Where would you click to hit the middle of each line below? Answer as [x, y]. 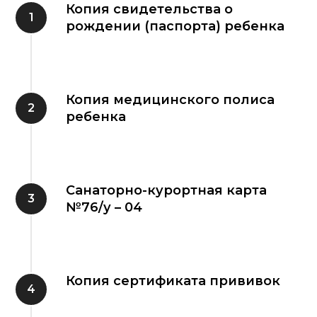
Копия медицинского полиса [170, 99]
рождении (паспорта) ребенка [175, 26]
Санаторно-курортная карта [166, 190]
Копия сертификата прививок [173, 281]
